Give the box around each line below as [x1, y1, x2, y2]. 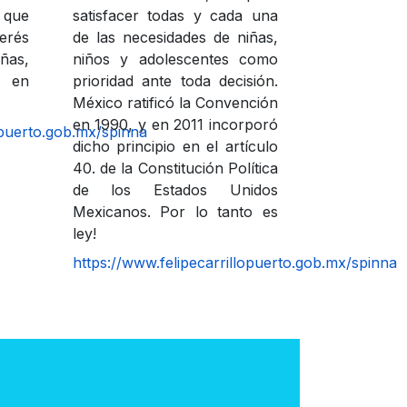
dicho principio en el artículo [72, 137, 278, 155]
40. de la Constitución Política [72, 159, 278, 177]
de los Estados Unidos [72, 181, 278, 199]
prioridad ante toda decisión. [72, 72, 278, 90]
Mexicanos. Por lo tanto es [72, 203, 278, 221]
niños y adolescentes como [72, 50, 278, 68]
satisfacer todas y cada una [72, 6, 278, 25]
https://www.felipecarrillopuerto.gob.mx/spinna [72, 253, 397, 272]
